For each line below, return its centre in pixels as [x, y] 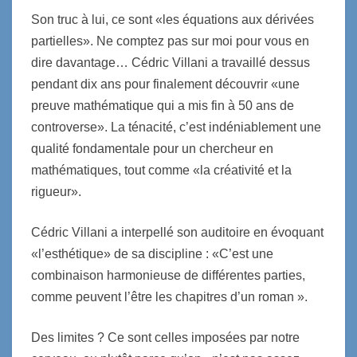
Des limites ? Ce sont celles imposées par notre [165, 337]
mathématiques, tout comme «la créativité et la [161, 170]
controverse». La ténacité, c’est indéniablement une [176, 127]
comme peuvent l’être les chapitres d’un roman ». [169, 296]
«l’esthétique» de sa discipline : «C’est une [152, 253]
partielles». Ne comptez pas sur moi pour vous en [170, 41]
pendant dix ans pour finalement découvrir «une [165, 84]
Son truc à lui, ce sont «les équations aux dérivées [173, 19]
